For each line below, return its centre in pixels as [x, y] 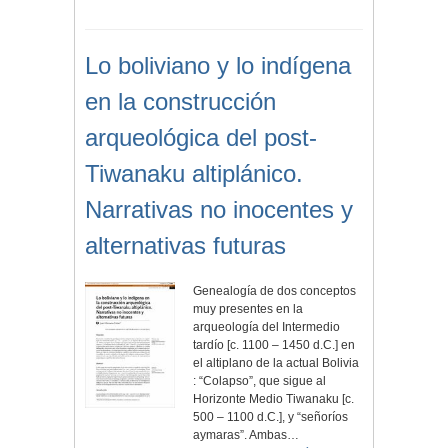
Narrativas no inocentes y [219, 210]
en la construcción [180, 102]
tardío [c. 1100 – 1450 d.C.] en [274, 345]
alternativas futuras [185, 246]
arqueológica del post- [201, 138]
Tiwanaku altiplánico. [194, 174]
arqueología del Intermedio [267, 327]
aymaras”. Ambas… [246, 435]
